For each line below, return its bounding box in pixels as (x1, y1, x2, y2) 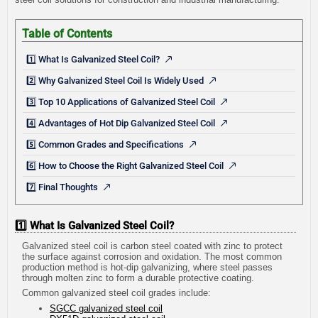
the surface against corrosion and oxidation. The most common (22, 251, 282, 262)
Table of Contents (22, 26, 112, 40)
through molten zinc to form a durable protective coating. (22, 272, 254, 283)
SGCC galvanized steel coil (50, 302, 163, 314)
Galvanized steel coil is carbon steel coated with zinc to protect (22, 240, 283, 251)
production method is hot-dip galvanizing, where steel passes (22, 261, 273, 273)
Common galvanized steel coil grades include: (22, 287, 211, 299)
